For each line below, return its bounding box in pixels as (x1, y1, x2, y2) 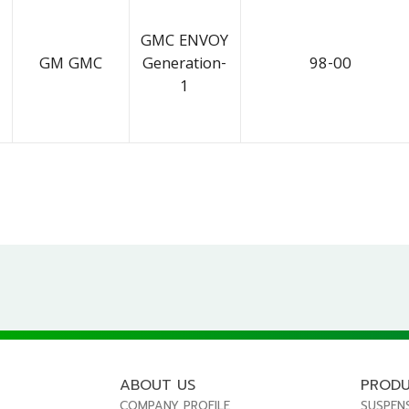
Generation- (142, 52, 227, 79)
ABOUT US (120, 373, 196, 396)
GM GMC (38, 52, 102, 79)
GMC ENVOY (141, 29, 229, 57)
